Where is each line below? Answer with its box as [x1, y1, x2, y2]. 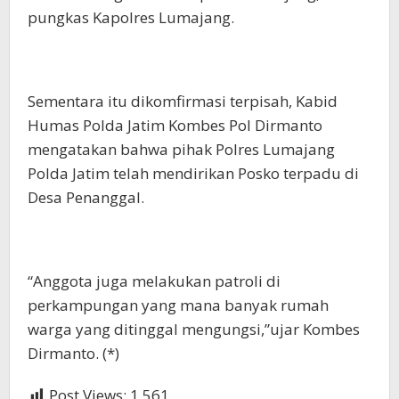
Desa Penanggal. [28, 187, 144, 208]
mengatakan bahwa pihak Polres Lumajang [28, 139, 335, 159]
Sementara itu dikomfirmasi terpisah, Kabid [28, 91, 338, 111]
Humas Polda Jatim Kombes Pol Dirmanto [28, 115, 322, 135]
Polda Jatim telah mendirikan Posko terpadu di [28, 163, 359, 183]
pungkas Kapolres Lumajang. [28, 7, 234, 28]
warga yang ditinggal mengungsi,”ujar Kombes [28, 319, 360, 339]
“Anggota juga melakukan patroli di [28, 271, 281, 291]
